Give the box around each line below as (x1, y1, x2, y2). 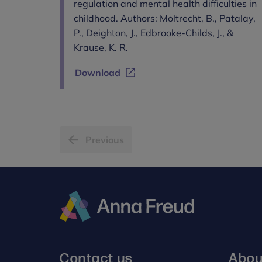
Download (75, 66, 120, 78)
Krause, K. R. (74, 41, 128, 53)
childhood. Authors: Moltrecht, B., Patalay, (74, 12, 256, 24)
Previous (85, 133, 124, 146)
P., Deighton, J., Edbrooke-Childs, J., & (74, 26, 233, 39)
